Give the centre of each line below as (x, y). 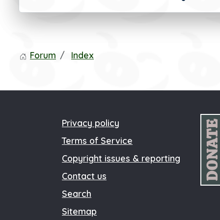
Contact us (84, 176)
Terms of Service (97, 140)
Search (77, 193)
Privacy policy (91, 123)
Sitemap (79, 211)
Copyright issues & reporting (121, 158)
